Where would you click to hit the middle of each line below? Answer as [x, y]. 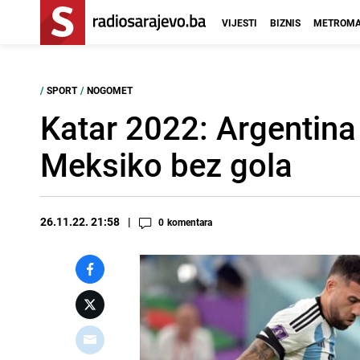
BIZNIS [285, 22]
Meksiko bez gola [166, 165]
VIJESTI [239, 22]
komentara [190, 222]
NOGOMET [110, 90]
